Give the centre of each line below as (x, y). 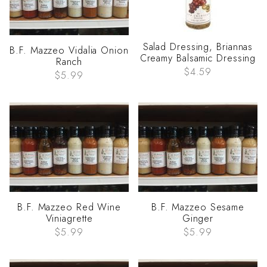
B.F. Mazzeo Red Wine (69, 207)
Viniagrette (69, 219)
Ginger (198, 219)
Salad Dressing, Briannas (198, 47)
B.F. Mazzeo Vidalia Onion (69, 51)
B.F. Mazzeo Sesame (198, 207)
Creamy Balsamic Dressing (198, 58)
